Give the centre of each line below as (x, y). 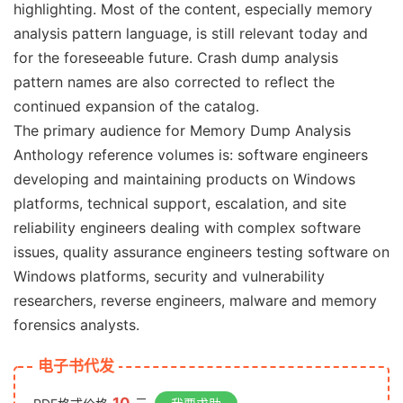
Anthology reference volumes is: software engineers (191, 155)
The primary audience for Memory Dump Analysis (182, 130)
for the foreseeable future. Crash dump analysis (176, 58)
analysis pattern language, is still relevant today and (191, 33)
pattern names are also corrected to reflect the (174, 82)
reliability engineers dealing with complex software (187, 228)
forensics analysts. (76, 325)
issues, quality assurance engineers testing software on (201, 252)
